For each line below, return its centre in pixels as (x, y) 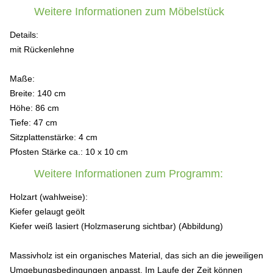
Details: (24, 35)
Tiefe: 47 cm (34, 122)
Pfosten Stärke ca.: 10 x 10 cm (69, 152)
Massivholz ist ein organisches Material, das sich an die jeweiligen (136, 255)
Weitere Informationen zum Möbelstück (129, 12)
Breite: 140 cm (38, 93)
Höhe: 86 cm (34, 108)
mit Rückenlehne (42, 49)
